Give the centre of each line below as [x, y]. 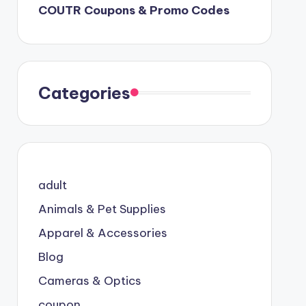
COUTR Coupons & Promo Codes [134, 10]
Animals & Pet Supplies [102, 209]
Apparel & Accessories [102, 233]
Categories [84, 93]
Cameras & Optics [89, 280]
